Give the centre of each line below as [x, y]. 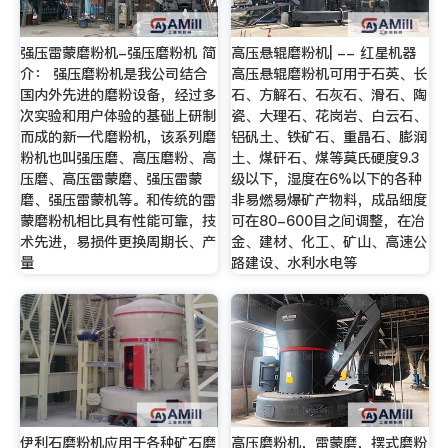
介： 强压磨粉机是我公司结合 [113, 74]
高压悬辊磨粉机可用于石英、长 [329, 74]
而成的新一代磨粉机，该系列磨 [117, 137]
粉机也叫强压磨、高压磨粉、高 [117, 158]
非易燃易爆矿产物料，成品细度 [329, 200]
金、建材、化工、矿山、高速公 [329, 242]
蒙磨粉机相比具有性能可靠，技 [117, 221]
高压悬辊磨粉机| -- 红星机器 [324, 53]
